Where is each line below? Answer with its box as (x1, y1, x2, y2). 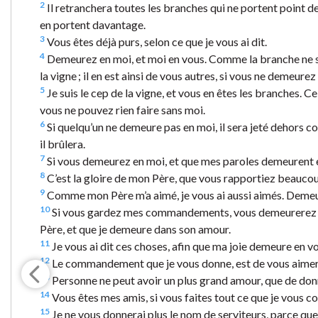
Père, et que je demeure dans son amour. (40, 222, 231, 236)
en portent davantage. (40, 18, 146, 32)
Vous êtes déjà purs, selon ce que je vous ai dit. (45, 35, 267, 49)
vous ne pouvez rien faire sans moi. (40, 103, 205, 117)
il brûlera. (40, 137, 85, 151)
